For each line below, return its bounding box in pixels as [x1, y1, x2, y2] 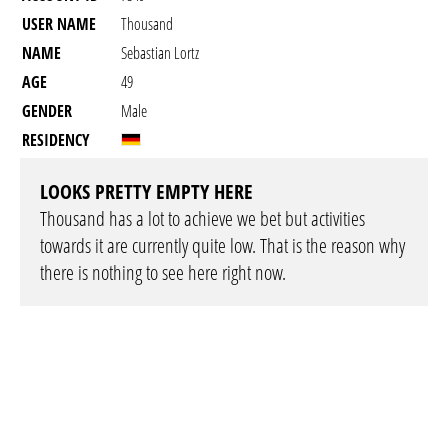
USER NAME [22, 13, 96, 35]
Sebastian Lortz [121, 42, 199, 64]
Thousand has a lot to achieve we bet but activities [40, 205, 365, 232]
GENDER [22, 100, 72, 122]
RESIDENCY [22, 129, 90, 151]
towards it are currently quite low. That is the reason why [40, 232, 405, 259]
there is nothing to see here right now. [40, 259, 286, 286]
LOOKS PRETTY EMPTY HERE [40, 178, 253, 205]
